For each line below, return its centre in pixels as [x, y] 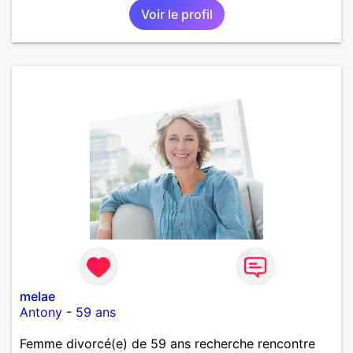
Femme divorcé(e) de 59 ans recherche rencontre [167, 343]
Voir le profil [176, 14]
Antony [41, 312]
